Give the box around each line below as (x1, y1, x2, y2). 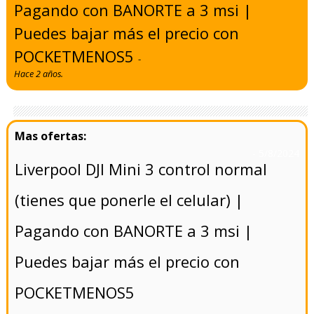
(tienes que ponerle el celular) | (15, 189, 244, 210)
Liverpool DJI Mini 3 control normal (15, 158, 268, 179)
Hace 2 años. (14, 67, 64, 80)
